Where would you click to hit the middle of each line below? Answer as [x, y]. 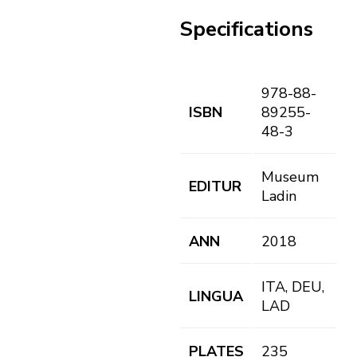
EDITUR [215, 187]
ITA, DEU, [293, 287]
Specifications [246, 29]
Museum [290, 177]
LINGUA [216, 297]
